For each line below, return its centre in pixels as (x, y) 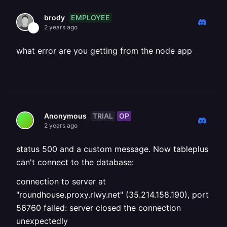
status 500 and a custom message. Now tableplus (112, 149)
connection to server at (61, 181)
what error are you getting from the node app (104, 51)
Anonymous (65, 116)
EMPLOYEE (90, 17)
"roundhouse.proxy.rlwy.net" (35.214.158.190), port (112, 195)
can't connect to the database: (75, 162)
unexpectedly (42, 221)
